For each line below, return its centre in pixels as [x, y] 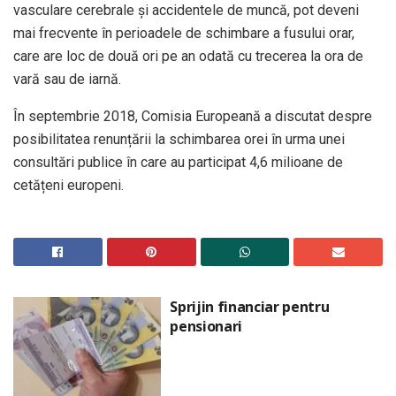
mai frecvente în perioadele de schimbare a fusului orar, [184, 34]
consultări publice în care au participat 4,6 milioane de [178, 163]
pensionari [206, 327]
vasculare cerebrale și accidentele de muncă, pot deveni [186, 11]
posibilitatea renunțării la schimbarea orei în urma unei [179, 140]
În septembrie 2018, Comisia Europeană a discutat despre [193, 117]
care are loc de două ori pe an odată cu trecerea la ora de [188, 57]
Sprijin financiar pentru [250, 307]
